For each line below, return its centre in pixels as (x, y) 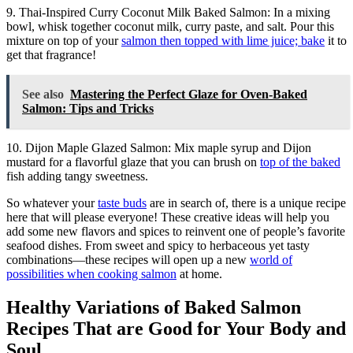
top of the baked (300, 162)
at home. (199, 273)
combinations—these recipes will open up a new (128, 259)
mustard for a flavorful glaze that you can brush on (133, 162)
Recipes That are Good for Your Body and (176, 328)
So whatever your (52, 203)
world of (271, 259)
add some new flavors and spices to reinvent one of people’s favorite (176, 231)
